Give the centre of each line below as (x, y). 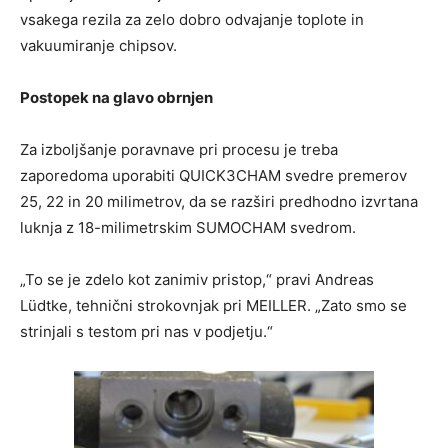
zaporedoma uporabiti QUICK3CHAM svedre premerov (213, 175)
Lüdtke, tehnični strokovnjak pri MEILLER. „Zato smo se (213, 305)
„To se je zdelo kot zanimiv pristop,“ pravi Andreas (197, 279)
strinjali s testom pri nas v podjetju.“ (146, 331)
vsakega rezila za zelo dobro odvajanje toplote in (192, 19)
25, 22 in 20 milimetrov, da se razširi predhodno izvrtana (219, 201)
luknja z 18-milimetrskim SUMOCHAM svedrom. (188, 227)
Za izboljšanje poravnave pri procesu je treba (179, 149)
